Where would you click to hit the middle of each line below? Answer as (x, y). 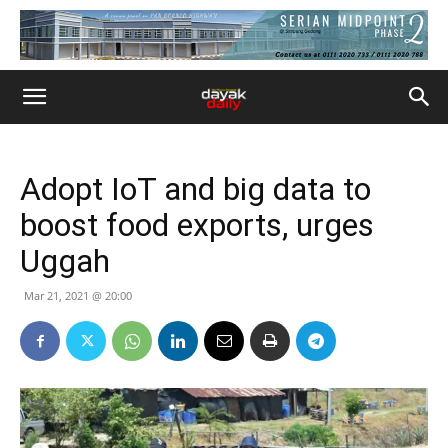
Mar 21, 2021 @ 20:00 (78, 295)
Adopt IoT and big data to (195, 189)
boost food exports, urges (197, 225)
